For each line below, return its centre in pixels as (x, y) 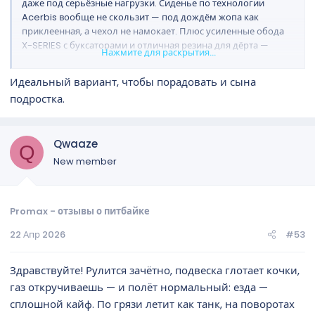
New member (85, 161)
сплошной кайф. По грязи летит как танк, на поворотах (152, 304)
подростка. (37, 99)
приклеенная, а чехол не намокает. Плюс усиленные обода (153, 31)
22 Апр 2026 (38, 234)
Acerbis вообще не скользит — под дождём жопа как (140, 17)
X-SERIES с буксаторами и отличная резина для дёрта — (145, 45)
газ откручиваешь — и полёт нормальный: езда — (139, 287)
